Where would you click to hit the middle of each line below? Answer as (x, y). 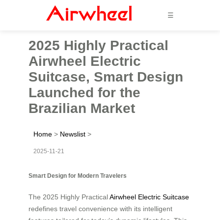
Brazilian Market (82, 108)
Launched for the (84, 92)
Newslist (73, 134)
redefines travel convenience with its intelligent (100, 208)
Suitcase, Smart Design (106, 77)
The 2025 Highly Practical (69, 197)
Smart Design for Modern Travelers (78, 175)
